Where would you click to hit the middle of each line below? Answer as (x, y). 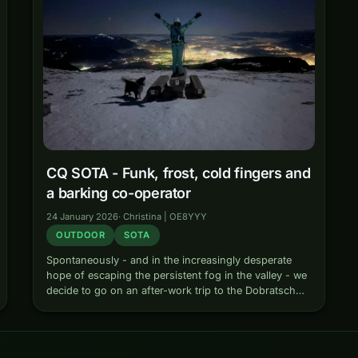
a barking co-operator (119, 193)
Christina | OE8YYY (165, 217)
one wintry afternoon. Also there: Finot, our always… (175, 306)
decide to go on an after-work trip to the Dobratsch (171, 291)
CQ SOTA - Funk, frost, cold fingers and (179, 173)
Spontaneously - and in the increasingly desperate (169, 261)
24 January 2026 (83, 217)
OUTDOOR (81, 235)
